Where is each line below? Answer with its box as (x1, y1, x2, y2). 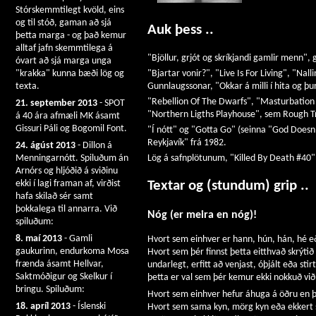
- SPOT (97, 98, 125, 109)
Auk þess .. (147, 23, 214, 38)
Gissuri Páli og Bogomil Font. (16, 123, 127, 134)
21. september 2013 (16, 98, 97, 109)
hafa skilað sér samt (16, 191, 93, 202)
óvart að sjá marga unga (16, 56, 111, 66)
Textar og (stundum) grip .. (147, 178, 309, 194)
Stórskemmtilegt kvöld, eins (16, 5, 124, 16)
